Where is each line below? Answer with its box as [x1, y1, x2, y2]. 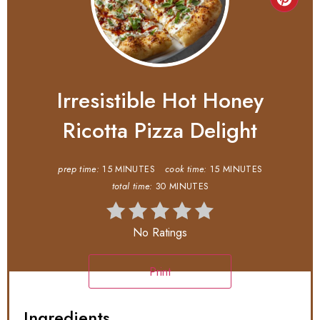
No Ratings [133, 224, 187, 241]
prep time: [58, 163, 100, 176]
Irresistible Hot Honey [56, 85, 264, 116]
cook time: [165, 163, 207, 176]
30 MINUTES [155, 180, 209, 194]
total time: [111, 180, 153, 194]
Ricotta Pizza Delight [63, 115, 257, 146]
